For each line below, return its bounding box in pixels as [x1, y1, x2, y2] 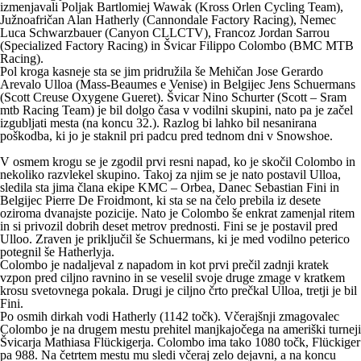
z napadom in [118, 258, 189, 272]
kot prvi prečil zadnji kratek [189, 258, 329, 272]
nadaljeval [63, 258, 114, 272]
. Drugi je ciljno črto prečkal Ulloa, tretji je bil [126, 284, 357, 298]
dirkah [51, 309, 83, 324]
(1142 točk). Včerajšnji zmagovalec [156, 309, 339, 324]
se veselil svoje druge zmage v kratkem [147, 271, 345, 285]
